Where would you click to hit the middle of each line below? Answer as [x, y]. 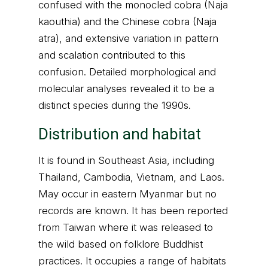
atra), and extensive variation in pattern [128, 38]
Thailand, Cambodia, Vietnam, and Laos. [131, 177]
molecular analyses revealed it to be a [126, 89]
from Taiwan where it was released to [126, 227]
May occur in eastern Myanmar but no [127, 194]
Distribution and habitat [120, 134]
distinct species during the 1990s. [115, 105]
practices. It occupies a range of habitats [132, 261]
